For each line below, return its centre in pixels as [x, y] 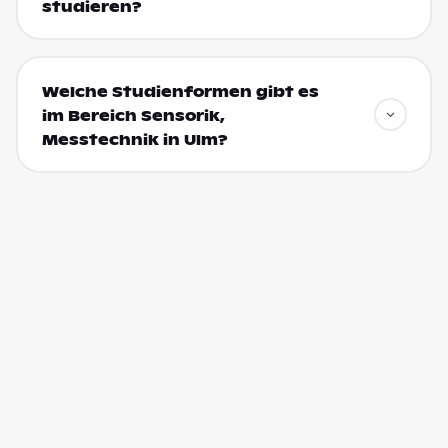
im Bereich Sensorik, [133, 115]
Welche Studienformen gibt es [180, 91]
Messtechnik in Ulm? [134, 139]
